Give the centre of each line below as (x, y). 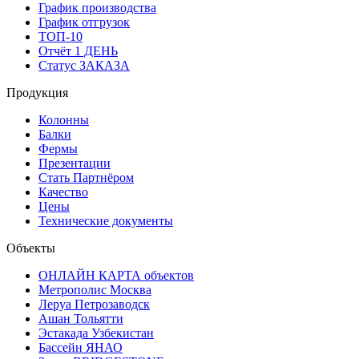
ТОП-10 (61, 37)
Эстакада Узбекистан (96, 333)
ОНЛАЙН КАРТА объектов (116, 276)
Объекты (31, 248)
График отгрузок (84, 22)
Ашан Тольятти (81, 319)
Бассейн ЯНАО (81, 348)
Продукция (37, 93)
